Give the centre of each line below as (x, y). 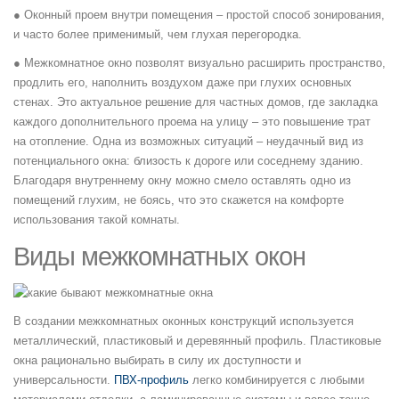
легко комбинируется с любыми (277, 380)
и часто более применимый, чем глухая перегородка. (158, 34)
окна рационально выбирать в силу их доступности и (157, 360)
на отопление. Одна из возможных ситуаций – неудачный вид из (188, 141)
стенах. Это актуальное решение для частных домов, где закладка (195, 102)
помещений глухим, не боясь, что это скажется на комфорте (179, 200)
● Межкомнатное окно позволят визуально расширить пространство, (199, 63)
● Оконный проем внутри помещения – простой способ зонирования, (199, 15)
